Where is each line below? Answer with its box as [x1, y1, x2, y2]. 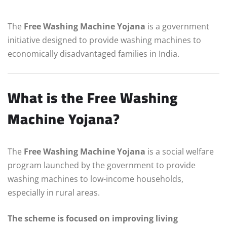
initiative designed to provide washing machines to [8, 34, 201, 46]
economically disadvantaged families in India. [8, 48, 179, 59]
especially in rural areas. [8, 186, 100, 198]
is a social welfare [145, 145, 214, 157]
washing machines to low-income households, [8, 173, 183, 184]
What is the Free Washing [8, 84, 178, 111]
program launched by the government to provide [8, 159, 196, 171]
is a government [145, 20, 209, 32]
